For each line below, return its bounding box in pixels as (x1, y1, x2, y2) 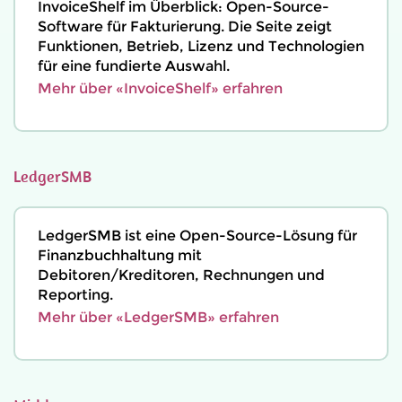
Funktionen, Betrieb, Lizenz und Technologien (38, 38, 364, 55)
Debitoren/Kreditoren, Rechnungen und (38, 267, 325, 284)
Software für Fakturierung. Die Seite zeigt (38, 18, 332, 35)
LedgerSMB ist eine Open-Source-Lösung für (38, 227, 357, 244)
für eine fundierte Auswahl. (38, 57, 230, 74)
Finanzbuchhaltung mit (38, 247, 202, 264)
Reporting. (38, 286, 113, 303)
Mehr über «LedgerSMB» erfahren (38, 309, 279, 326)
